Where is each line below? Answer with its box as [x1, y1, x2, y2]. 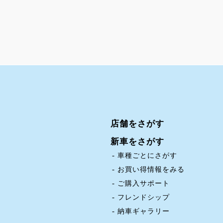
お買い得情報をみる [117, 165, 185, 173]
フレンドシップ [117, 193, 170, 201]
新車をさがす [111, 136, 164, 146]
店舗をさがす [111, 118, 164, 128]
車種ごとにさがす [117, 151, 177, 159]
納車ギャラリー [117, 207, 170, 215]
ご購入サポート [117, 179, 170, 187]
